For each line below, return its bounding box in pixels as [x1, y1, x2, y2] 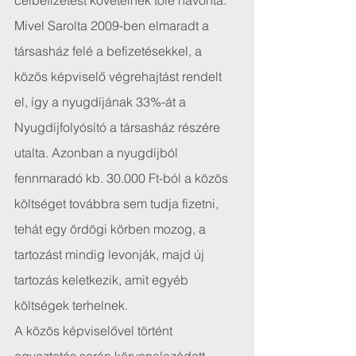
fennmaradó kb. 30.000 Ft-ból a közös [14, 170, 231, 186]
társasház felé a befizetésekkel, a [14, 43, 205, 59]
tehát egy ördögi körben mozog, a [14, 221, 209, 237]
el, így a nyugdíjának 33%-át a [14, 94, 189, 110]
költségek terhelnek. [14, 297, 128, 313]
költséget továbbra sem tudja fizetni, [14, 195, 222, 211]
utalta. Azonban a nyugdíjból [14, 145, 181, 161]
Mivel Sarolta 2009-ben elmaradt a [14, 17, 212, 33]
